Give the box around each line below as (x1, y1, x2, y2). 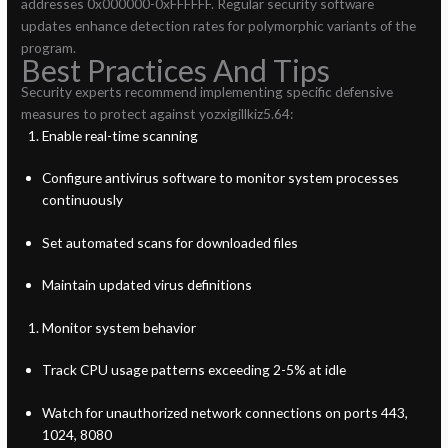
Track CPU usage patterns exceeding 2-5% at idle (41, 361, 346, 379)
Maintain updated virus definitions (41, 276, 252, 294)
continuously (41, 191, 123, 209)
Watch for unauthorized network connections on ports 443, (41, 403, 408, 421)
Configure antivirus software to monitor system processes (41, 169, 399, 187)
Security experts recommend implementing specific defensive (21, 82, 394, 100)
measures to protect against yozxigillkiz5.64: (21, 104, 294, 122)
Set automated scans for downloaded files (41, 233, 298, 251)
